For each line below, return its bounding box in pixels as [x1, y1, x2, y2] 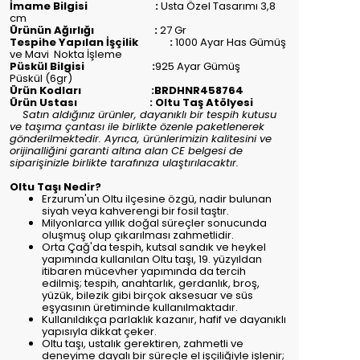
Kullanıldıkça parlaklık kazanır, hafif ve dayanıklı [42, 311, 286, 327]
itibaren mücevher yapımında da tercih [42, 263, 246, 279]
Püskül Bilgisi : [10, 58, 155, 74]
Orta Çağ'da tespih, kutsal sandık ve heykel [42, 239, 266, 255]
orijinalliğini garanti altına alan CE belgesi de [10, 142, 243, 158]
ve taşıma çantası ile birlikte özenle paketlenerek [10, 118, 264, 134]
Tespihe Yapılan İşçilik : [10, 34, 175, 50]
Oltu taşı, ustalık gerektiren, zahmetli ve [42, 335, 243, 351]
